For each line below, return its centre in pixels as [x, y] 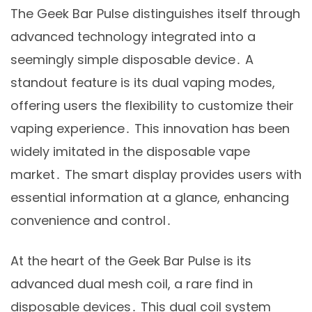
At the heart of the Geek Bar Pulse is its [131, 260]
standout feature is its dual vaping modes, [143, 82]
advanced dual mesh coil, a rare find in [132, 283]
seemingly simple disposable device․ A [132, 59]
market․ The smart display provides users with [156, 174]
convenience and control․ [91, 220]
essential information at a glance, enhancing [150, 197]
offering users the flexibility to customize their [152, 105]
